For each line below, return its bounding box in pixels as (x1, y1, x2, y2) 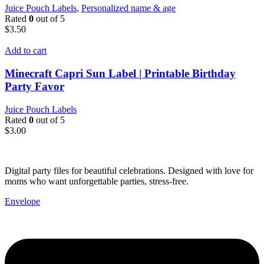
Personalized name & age (81, 3, 176, 14)
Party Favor (5, 80, 64, 93)
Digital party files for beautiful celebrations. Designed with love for (5, 165, 253, 176)
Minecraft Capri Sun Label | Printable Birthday (5, 67, 236, 80)
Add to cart (5, 45, 47, 56)
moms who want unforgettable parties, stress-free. (5, 176, 189, 186)
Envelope (5, 196, 40, 206)
